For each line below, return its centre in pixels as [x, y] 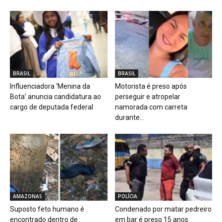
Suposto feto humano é [47, 209]
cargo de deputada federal [52, 107]
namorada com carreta [151, 107]
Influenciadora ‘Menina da [50, 86]
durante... [129, 118]
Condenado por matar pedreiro [163, 209]
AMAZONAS [28, 196]
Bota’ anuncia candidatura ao [55, 97]
